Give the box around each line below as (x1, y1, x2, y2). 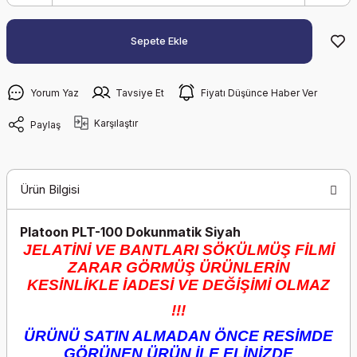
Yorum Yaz (30, 86, 79, 99)
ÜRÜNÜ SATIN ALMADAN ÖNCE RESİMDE (24, 328, 333, 344)
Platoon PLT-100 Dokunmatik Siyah (20, 224, 241, 240)
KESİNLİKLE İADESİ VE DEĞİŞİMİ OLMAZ (27, 277, 330, 293)
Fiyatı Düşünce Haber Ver (201, 86, 317, 99)
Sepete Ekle (131, 35, 188, 47)
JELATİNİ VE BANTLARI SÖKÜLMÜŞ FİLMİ (22, 241, 335, 258)
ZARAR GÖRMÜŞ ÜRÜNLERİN (67, 259, 290, 276)
